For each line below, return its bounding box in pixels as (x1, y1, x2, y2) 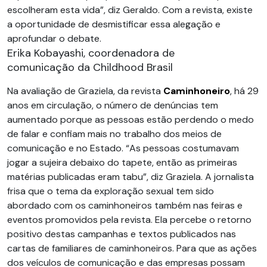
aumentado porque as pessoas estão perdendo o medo (7, 113, 254, 126)
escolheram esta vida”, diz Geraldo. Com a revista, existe (7, 4, 253, 16)
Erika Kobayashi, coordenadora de (7, 46, 175, 60)
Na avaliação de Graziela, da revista (7, 85, 163, 97)
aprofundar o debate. (7, 32, 101, 45)
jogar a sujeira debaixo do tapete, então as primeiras (7, 156, 237, 169)
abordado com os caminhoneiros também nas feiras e (7, 199, 243, 212)
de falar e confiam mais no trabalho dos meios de (7, 128, 222, 140)
